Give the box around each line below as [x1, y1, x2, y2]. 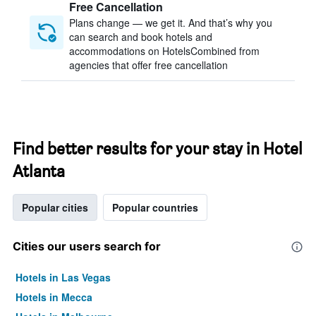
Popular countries [112, 200, 198, 214]
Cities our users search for [13, 239, 161, 253]
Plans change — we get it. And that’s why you [69, 16, 272, 30]
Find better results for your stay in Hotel [13, 138, 303, 159]
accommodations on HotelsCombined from [69, 44, 260, 58]
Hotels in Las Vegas [16, 270, 111, 284]
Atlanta [13, 161, 65, 181]
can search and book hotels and [69, 30, 212, 44]
